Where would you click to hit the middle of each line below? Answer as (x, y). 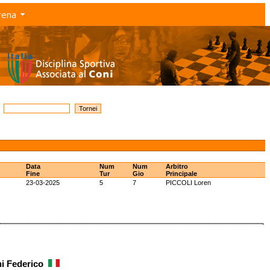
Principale (181, 174)
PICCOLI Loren (188, 183)
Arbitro (177, 166)
